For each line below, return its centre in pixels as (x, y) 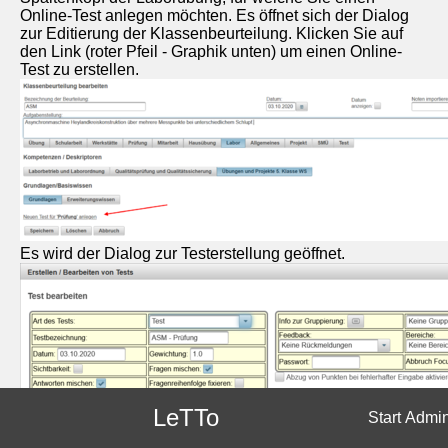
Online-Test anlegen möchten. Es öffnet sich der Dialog (214, 15)
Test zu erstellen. (79, 69)
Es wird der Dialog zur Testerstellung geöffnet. (182, 253)
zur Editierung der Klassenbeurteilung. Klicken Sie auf (211, 33)
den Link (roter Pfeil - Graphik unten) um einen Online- (211, 51)
